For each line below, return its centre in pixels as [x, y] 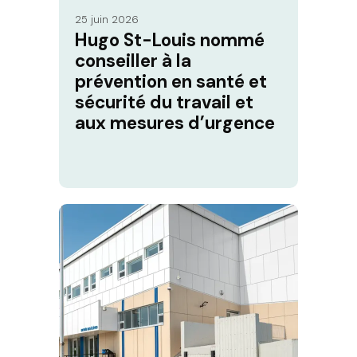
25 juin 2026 [107, 20]
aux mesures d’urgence [175, 124]
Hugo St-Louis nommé [170, 41]
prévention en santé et [171, 82]
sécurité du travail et [164, 103]
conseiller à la [133, 61]
